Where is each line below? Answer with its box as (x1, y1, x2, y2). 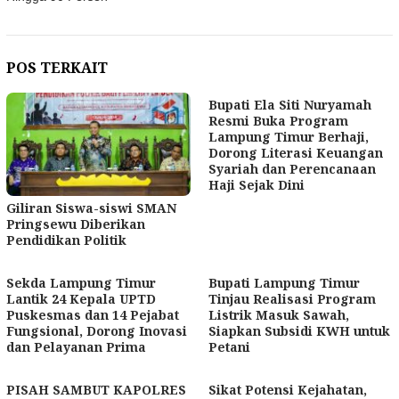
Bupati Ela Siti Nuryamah (208, 95, 371, 113)
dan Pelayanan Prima (6, 338, 146, 355)
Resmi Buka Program (208, 111, 348, 129)
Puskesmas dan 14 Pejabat (6, 305, 179, 323)
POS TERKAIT (6, 57, 108, 77)
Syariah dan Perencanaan (208, 159, 376, 177)
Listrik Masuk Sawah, (208, 305, 349, 323)
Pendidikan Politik (6, 231, 126, 248)
